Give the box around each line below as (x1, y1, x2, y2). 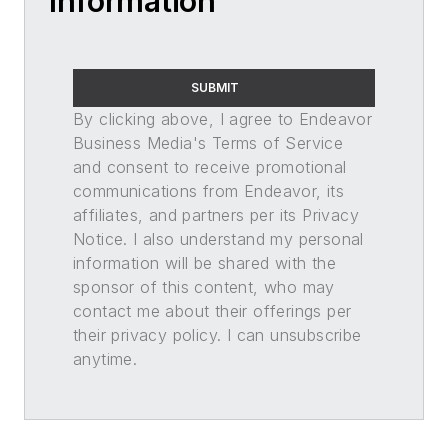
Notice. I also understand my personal (73, 228, 364, 249)
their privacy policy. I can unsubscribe (73, 324, 362, 345)
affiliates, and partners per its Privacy (73, 204, 359, 225)
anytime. (73, 348, 138, 369)
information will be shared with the (73, 252, 336, 273)
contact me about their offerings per (73, 300, 352, 321)
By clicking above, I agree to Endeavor (73, 108, 373, 129)
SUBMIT (191, 79, 239, 95)
